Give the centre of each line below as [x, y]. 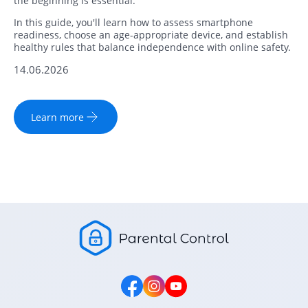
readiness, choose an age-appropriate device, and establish [151, 35]
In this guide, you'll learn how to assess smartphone [133, 23]
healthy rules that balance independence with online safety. [152, 47]
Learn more [57, 117]
